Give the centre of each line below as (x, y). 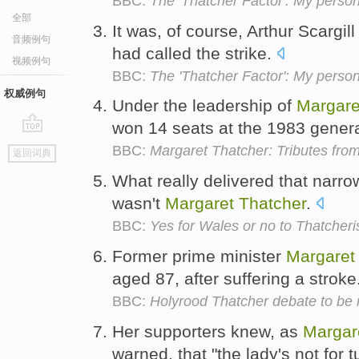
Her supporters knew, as (208, 331)
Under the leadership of (204, 106)
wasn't (139, 204)
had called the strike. (194, 53)
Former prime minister (199, 256)
